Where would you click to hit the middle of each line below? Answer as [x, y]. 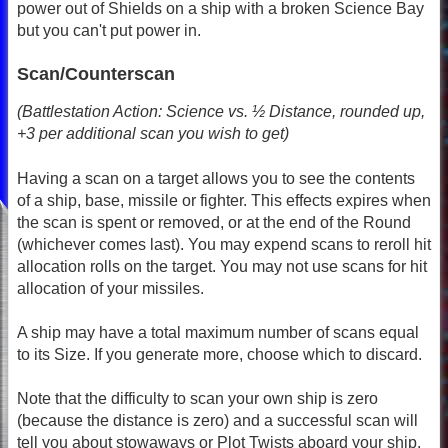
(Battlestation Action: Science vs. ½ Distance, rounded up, [221, 112]
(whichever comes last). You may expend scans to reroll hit [224, 244]
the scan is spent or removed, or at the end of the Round [214, 222]
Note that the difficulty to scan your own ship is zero [197, 399]
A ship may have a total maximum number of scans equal [218, 333]
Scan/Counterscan [96, 74]
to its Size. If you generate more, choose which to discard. [219, 355]
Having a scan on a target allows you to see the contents [216, 178]
